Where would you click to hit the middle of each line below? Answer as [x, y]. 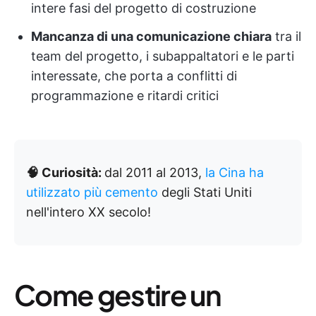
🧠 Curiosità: [65, 172]
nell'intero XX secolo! [89, 212]
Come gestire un [118, 294]
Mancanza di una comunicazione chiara [151, 36]
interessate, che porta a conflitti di [134, 76]
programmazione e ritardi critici [125, 96]
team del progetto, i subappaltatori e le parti [163, 56]
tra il [286, 36]
